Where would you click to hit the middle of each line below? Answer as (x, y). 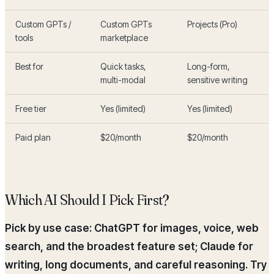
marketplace (124, 38)
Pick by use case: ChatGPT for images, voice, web (132, 228)
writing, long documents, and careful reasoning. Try (136, 265)
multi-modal (123, 80)
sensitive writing (217, 80)
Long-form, (209, 67)
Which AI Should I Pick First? (87, 200)
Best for (29, 67)
